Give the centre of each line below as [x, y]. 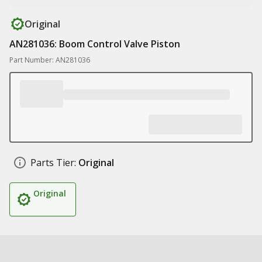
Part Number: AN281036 [50, 60]
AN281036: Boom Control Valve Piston [95, 44]
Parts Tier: [53, 163]
